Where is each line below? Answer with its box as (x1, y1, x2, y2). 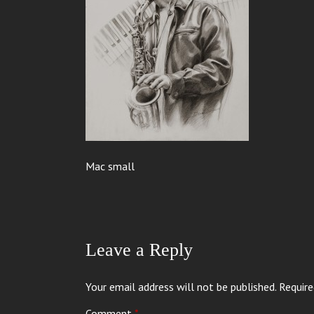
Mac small (86, 159, 135, 173)
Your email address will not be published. (86, 280, 276, 294)
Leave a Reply (86, 240, 193, 260)
